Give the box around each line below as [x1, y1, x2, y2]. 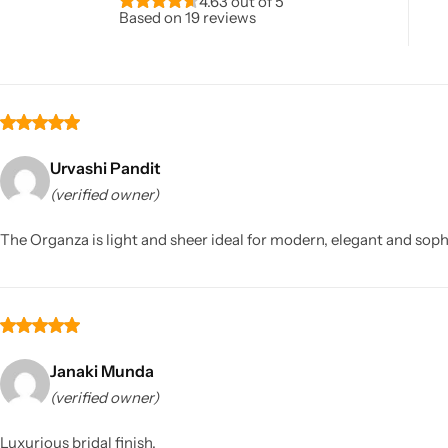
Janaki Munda [50, 361, 154, 382]
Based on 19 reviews [119, 8, 256, 28]
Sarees [95, 192, 145, 213]
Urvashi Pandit [50, 158, 161, 179]
